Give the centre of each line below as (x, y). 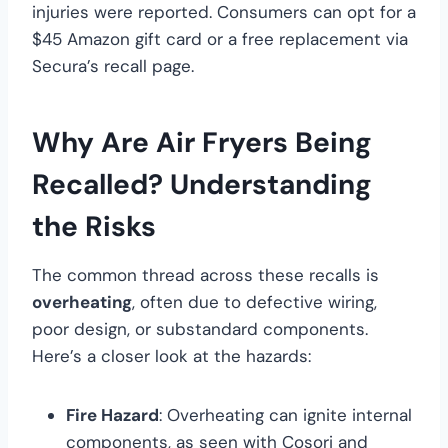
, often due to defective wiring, (254, 301)
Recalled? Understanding (202, 184)
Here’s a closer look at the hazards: (171, 355)
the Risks (94, 226)
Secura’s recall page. (113, 65)
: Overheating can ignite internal (285, 414)
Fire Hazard (112, 414)
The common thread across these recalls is (205, 274)
